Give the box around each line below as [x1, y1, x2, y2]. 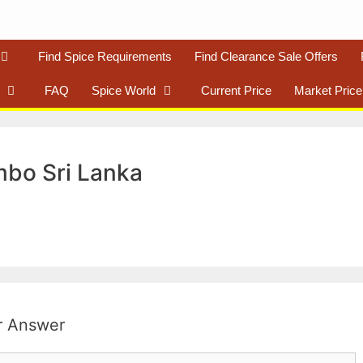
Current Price [201, 83, 271, 97]
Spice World [92, 83, 156, 97]
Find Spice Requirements [38, 49, 172, 63]
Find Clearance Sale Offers [194, 49, 338, 63]
